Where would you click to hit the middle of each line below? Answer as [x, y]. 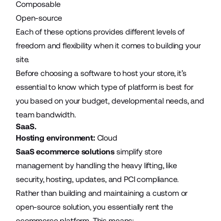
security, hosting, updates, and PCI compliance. [97, 179]
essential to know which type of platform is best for [105, 87]
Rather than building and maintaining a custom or [102, 193]
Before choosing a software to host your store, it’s [101, 73]
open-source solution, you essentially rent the [94, 207]
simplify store [138, 151]
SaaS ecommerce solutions [65, 151]
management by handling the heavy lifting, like [96, 165]
